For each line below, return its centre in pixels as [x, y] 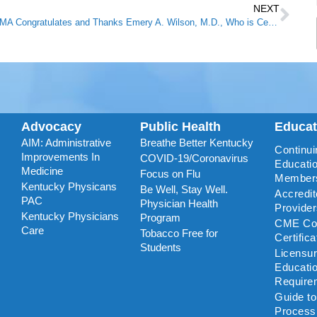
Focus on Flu [170, 174]
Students [160, 248]
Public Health [180, 127]
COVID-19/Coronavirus [194, 158]
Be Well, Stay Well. [184, 190]
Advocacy [51, 127]
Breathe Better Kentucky [196, 143]
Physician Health [179, 204]
